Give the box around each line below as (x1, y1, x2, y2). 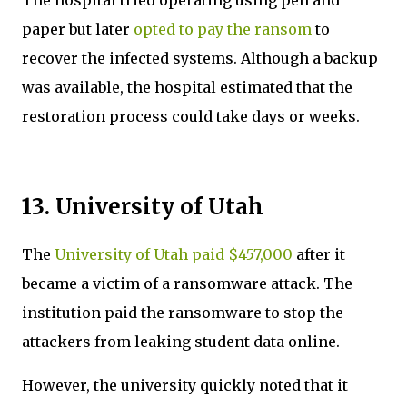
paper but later (22, 19, 134, 38)
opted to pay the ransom (134, 19, 312, 38)
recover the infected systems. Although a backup (22, 48, 378, 67)
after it (293, 244, 345, 263)
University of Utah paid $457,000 (55, 244, 293, 263)
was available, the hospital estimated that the (22, 77, 352, 96)
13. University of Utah (22, 192, 269, 221)
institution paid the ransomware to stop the (22, 303, 343, 322)
